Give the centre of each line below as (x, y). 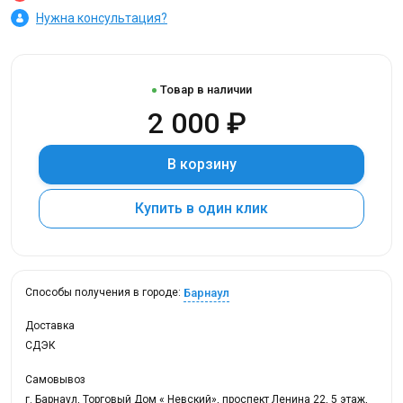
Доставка (50, 326)
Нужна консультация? (102, 18)
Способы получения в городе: (104, 293)
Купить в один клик (233, 208)
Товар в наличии (206, 90)
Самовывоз (55, 380)
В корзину (201, 164)
